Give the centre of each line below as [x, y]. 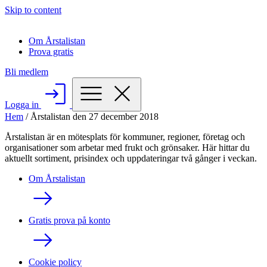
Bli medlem [27, 72]
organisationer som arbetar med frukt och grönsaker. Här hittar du [127, 148]
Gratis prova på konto [69, 220]
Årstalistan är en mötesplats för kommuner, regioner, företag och [125, 137]
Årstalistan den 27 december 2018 [94, 117]
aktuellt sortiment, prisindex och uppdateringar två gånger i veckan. [131, 158]
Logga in [23, 105]
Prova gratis [51, 52]
